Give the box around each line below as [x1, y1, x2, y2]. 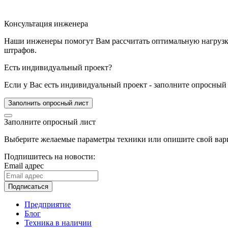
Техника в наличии [24, 218, 92, 227]
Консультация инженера [4, 19, 88, 28]
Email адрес [4, 161, 44, 170]
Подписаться [8, 182, 48, 190]
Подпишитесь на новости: [4, 152, 95, 161]
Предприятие [24, 199, 71, 209]
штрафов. [4, 45, 37, 54]
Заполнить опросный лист [8, 99, 89, 107]
